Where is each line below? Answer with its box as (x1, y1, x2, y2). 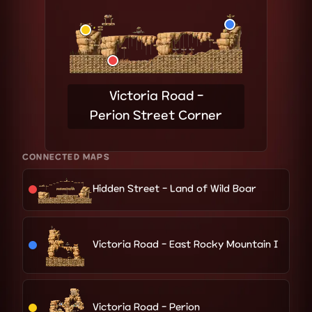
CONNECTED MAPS (22, 152, 110, 162)
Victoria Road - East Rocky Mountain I (93, 239, 278, 250)
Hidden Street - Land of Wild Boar (93, 184, 256, 195)
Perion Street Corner (90, 109, 222, 123)
